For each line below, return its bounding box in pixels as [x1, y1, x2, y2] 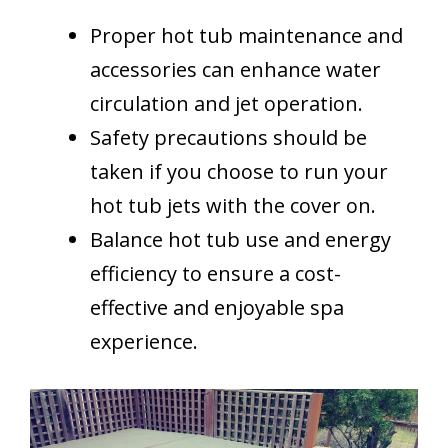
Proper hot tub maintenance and [90, 21, 403, 49]
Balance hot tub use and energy [90, 225, 391, 253]
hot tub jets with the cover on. [90, 191, 376, 219]
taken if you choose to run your [90, 157, 388, 185]
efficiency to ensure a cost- [90, 259, 341, 287]
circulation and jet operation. [90, 89, 363, 117]
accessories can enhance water [90, 55, 381, 83]
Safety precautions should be [90, 123, 367, 151]
